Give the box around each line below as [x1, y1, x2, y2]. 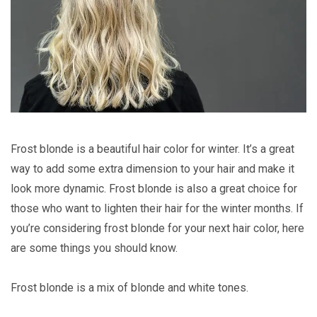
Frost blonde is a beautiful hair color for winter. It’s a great [11, 142, 294, 156]
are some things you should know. [11, 241, 178, 255]
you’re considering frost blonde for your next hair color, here [11, 221, 304, 235]
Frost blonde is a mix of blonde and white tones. [11, 280, 248, 294]
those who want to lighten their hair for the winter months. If [11, 201, 304, 215]
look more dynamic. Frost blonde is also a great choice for [11, 181, 297, 195]
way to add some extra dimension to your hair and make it [11, 161, 294, 175]
